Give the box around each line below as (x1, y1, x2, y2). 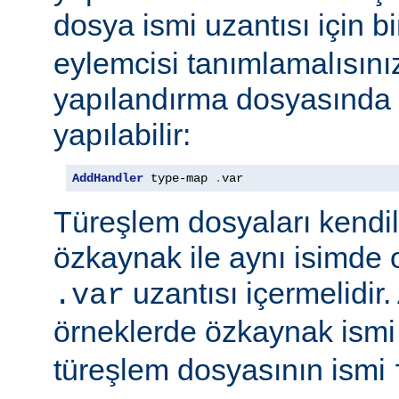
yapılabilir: (53, 118, 191, 152)
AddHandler (72, 171, 143, 186)
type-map (143, 171, 215, 186)
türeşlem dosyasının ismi (53, 353, 394, 387)
